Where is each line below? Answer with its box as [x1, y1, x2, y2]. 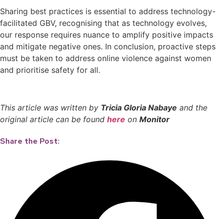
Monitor [139, 114, 170, 125]
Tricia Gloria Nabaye [101, 103, 177, 113]
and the [177, 103, 207, 113]
